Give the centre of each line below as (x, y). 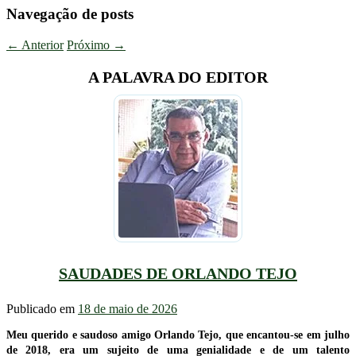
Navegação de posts (70, 14)
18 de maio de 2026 (128, 309)
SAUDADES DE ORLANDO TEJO (178, 273)
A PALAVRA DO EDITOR (178, 77)
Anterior (41, 44)
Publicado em (42, 309)
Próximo (90, 44)
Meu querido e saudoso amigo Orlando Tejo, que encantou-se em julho (178, 335)
